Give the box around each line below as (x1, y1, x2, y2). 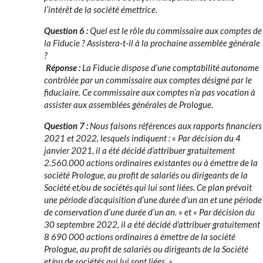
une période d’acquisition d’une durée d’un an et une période (44, 194, 262, 205)
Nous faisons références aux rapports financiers (90, 120, 262, 131)
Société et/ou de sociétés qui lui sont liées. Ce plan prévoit (44, 182, 252, 193)
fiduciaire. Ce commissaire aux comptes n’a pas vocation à (44, 87, 255, 97)
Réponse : (46, 62, 82, 73)
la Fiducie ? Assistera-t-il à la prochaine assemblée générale (44, 38, 260, 48)
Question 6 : (44, 25, 90, 36)
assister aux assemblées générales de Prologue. (44, 99, 213, 110)
